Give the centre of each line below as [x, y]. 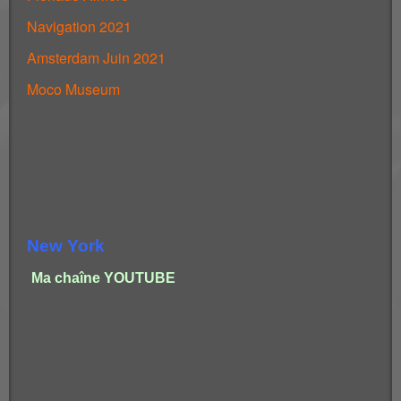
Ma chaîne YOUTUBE [103, 277]
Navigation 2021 [79, 26]
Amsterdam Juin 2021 [96, 57]
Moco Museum [73, 89]
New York [66, 245]
